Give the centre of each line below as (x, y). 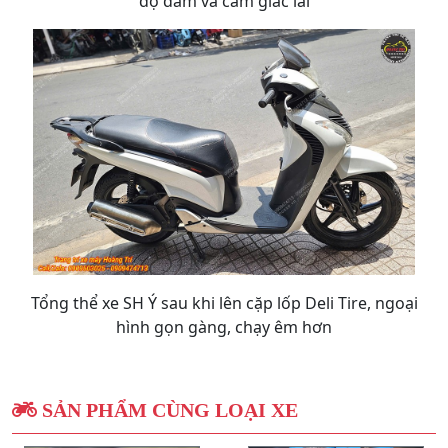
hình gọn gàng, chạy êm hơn (224, 326)
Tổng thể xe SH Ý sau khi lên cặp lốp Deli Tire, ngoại (224, 302)
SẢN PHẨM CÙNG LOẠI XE (167, 409)
